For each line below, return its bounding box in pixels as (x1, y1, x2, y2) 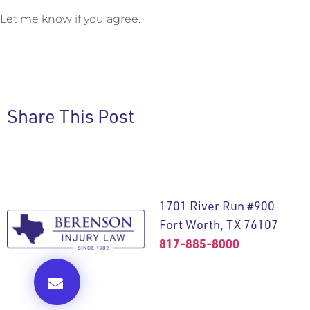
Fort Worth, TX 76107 (158, 217, 278, 232)
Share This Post (7, 104, 134, 129)
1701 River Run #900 (158, 198, 275, 214)
